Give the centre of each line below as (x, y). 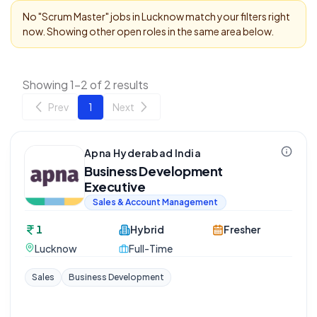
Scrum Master (74, 16)
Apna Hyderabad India (143, 153)
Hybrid (147, 229)
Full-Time (150, 248)
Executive (115, 186)
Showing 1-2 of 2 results (85, 85)
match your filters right (237, 16)
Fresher (242, 229)
